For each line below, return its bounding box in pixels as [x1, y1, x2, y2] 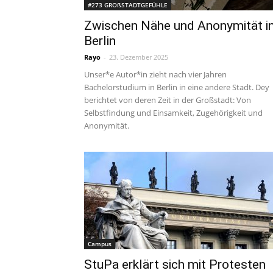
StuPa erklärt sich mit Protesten [84, 257, 266, 272]
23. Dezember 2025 [109, 52, 168, 62]
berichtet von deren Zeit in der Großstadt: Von [84, 94, 251, 105]
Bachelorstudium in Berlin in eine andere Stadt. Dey [84, 82, 269, 93]
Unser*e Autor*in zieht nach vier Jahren [84, 69, 227, 80]
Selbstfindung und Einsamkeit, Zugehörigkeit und [84, 107, 263, 118]
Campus [88, 239, 112, 248]
